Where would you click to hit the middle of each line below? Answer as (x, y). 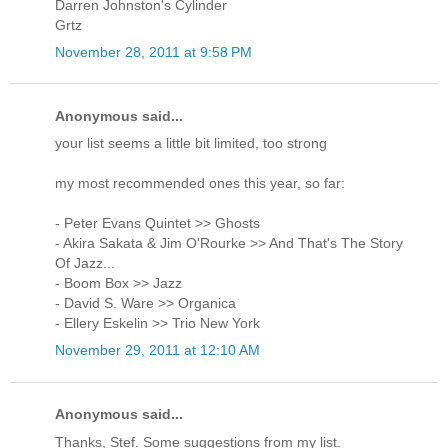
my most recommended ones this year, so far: (200, 183)
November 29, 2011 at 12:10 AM (157, 350)
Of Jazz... (85, 263)
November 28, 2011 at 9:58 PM (153, 51)
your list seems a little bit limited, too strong (191, 143)
